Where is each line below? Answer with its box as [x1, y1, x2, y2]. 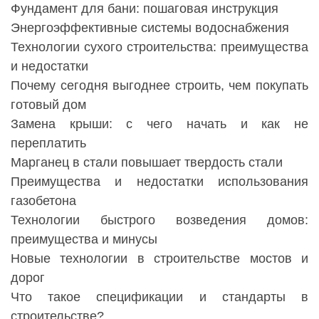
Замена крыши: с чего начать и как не [11, 117, 308, 132]
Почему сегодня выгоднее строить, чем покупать [11, 78, 308, 93]
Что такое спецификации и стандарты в [11, 290, 308, 305]
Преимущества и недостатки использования [11, 174, 308, 189]
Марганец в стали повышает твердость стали [11, 155, 283, 170]
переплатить [11, 136, 86, 151]
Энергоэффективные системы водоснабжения [11, 21, 289, 36]
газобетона [11, 194, 76, 209]
